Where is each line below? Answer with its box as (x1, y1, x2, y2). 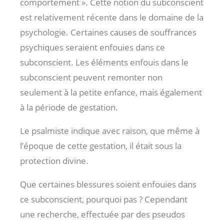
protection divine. (20, 155, 88, 167)
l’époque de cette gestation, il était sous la (20, 140, 181, 152)
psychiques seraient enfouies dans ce (20, 41, 165, 53)
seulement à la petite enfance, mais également (20, 86, 202, 98)
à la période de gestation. (20, 101, 118, 113)
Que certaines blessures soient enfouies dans (20, 178, 196, 190)
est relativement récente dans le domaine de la (20, 11, 203, 23)
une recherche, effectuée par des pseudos (20, 208, 185, 220)
